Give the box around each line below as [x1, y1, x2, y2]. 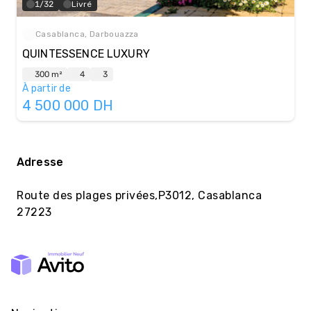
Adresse [17, 155, 64, 169]
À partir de [22, 82, 71, 94]
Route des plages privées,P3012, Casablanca [17, 188, 262, 202]
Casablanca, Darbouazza [35, 29, 139, 40]
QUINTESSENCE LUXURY [22, 47, 150, 60]
